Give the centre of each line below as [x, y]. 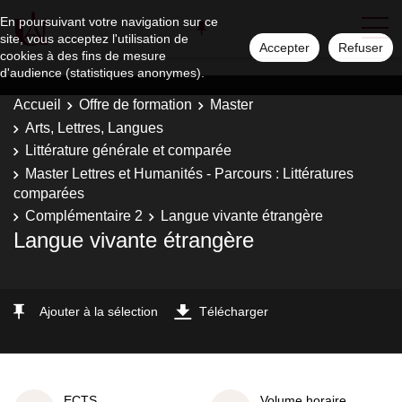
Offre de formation [135, 105]
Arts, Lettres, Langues [94, 127]
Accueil [37, 105]
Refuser [361, 48]
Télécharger [234, 311]
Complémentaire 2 [84, 216]
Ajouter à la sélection [99, 311]
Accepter [284, 48]
